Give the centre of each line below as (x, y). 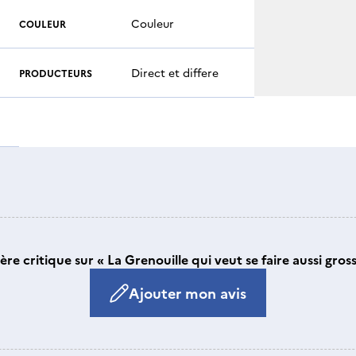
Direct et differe (175, 72)
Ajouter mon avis (188, 293)
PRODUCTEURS (56, 72)
